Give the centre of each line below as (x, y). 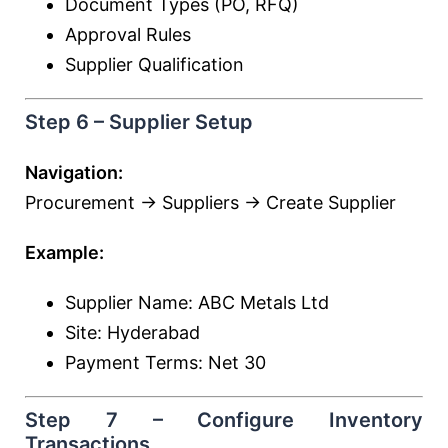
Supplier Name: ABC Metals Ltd (197, 302)
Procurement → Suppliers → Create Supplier (210, 202)
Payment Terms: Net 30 (165, 362)
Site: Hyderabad (132, 332)
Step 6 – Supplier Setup (139, 122)
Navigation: (74, 172)
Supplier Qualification (154, 64)
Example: (64, 252)
